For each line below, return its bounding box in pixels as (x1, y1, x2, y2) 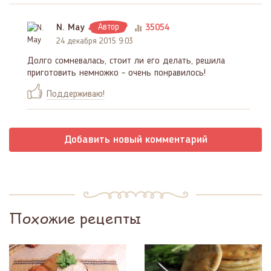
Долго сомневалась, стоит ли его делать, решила (27, 56, 225, 67)
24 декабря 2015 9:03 (56, 37, 133, 46)
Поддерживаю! (47, 90, 105, 100)
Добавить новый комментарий (64, 134, 207, 146)
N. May (56, 23, 85, 33)
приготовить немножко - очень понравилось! (27, 68, 206, 79)
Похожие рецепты (9, 208, 142, 229)
